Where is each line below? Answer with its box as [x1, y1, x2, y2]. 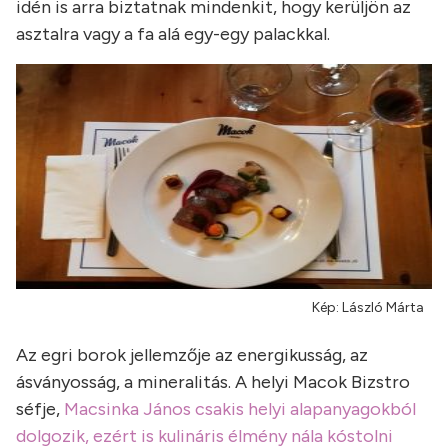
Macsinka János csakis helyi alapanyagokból [64, 398, 416, 420]
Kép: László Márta [312, 299, 424, 316]
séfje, [16, 398, 64, 420]
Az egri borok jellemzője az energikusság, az [16, 344, 368, 366]
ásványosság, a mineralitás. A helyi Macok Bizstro [16, 371, 410, 393]
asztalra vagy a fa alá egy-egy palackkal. [16, 23, 330, 45]
